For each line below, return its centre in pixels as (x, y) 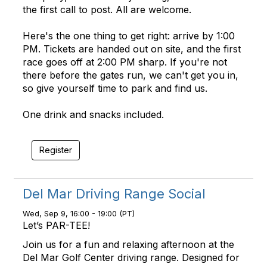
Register (56, 150)
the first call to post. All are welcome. (107, 10)
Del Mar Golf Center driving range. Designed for (131, 257)
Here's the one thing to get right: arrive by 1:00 (129, 36)
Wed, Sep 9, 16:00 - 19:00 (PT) (79, 214)
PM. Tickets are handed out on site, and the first (132, 49)
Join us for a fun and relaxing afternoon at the (128, 244)
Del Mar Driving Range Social (114, 194)
